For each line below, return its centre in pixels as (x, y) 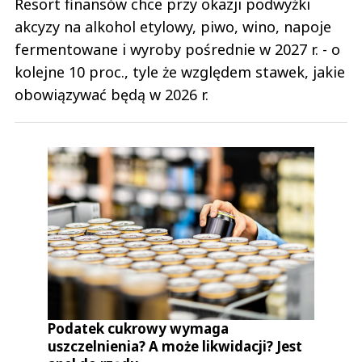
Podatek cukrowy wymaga (139, 328)
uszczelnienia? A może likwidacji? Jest (175, 346)
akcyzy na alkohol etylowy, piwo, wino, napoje (173, 27)
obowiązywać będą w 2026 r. (112, 95)
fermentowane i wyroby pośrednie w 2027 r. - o (177, 50)
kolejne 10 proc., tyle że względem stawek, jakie (180, 72)
